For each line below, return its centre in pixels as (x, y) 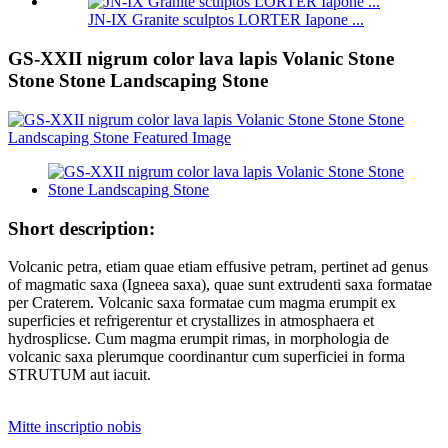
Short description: (81, 228)
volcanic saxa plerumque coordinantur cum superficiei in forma (206, 357)
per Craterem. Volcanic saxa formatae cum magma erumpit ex (202, 303)
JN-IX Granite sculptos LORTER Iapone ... (226, 20)
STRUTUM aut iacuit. (79, 375)
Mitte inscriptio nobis (74, 427)
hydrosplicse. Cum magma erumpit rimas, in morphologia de (198, 339)
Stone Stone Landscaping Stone (138, 81)
